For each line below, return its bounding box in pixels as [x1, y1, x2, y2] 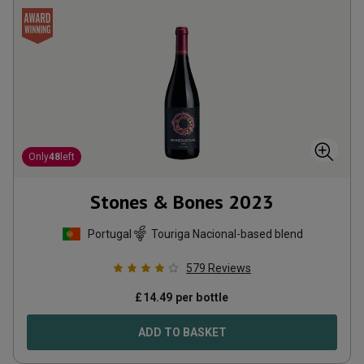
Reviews [208, 262, 251, 275]
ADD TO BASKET [137, 326, 227, 339]
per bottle [172, 291, 229, 304]
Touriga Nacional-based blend [150, 227, 303, 240]
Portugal [87, 227, 132, 240]
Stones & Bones [90, 189, 223, 214]
